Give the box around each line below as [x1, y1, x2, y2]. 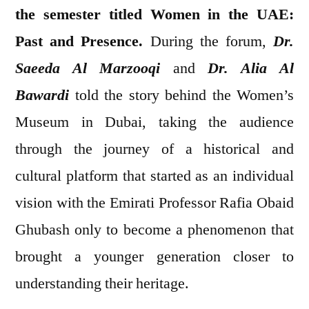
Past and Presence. [15, 32, 143, 52]
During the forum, [143, 32, 274, 52]
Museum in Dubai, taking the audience [15, 112, 294, 132]
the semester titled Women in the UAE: [15, 5, 294, 25]
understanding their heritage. [15, 274, 189, 294]
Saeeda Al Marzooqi [15, 59, 161, 79]
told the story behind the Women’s [69, 86, 294, 106]
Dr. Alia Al [207, 59, 295, 79]
